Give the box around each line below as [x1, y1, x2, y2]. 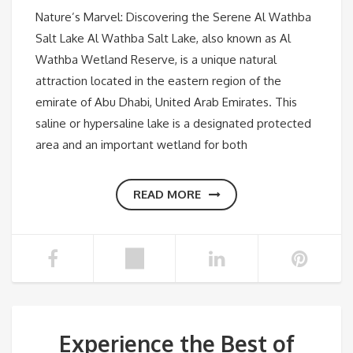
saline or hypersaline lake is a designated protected [35, 115, 311, 131]
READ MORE [132, 186, 201, 202]
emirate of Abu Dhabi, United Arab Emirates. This [35, 94, 297, 110]
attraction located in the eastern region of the [35, 72, 281, 88]
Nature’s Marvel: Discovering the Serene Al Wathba [35, 9, 311, 24]
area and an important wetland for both [35, 136, 247, 152]
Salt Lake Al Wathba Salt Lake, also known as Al [35, 30, 291, 46]
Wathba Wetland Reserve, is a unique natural [35, 51, 277, 67]
